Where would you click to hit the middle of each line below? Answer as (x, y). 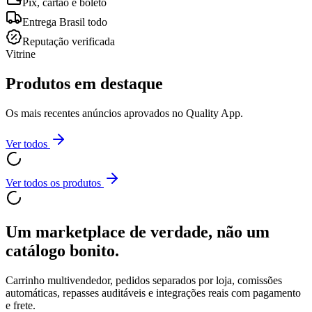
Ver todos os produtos (55, 183)
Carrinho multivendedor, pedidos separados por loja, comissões (144, 280)
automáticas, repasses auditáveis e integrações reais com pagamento (153, 292)
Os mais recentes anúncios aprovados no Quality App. (124, 114)
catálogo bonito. (62, 250)
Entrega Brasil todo (65, 22)
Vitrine (21, 54)
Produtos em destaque (84, 84)
